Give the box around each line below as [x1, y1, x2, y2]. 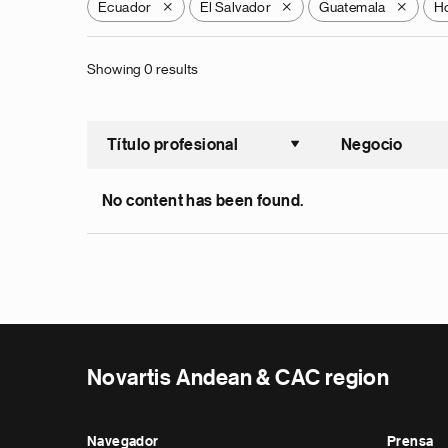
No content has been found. [102, 193, 304, 209]
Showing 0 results [87, 62, 199, 76]
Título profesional [107, 137, 239, 153]
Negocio [341, 137, 403, 153]
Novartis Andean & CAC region [87, 367, 390, 389]
